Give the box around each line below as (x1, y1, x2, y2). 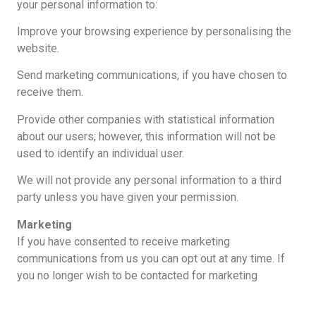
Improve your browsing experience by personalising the (16, 24, 291, 38)
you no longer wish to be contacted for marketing (16, 268, 257, 282)
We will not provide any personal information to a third (16, 174, 281, 188)
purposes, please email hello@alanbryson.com (16, 285, 246, 299)
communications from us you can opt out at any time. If (16, 251, 285, 265)
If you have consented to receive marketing (16, 234, 230, 248)
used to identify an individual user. (16, 146, 184, 160)
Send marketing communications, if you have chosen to (16, 68, 287, 83)
